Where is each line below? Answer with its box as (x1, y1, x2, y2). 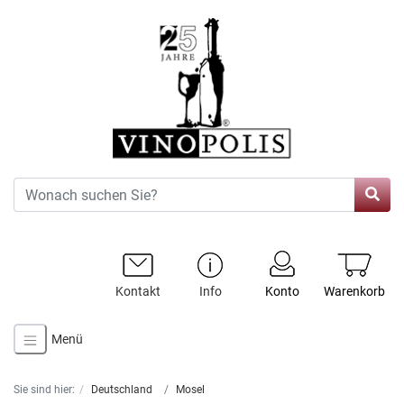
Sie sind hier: (14, 383, 75, 396)
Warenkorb (324, 284, 385, 298)
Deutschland (91, 383, 152, 396)
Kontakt (115, 284, 161, 298)
